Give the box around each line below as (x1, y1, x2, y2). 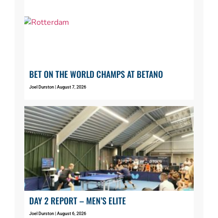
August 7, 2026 (56, 84, 86, 90)
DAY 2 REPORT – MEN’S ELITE (29, 194, 126, 207)
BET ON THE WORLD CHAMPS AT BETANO (29, 67, 163, 80)
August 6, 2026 (56, 211, 86, 216)
